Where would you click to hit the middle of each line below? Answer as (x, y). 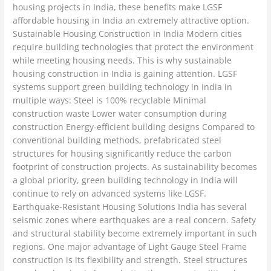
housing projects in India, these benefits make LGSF (118, 7)
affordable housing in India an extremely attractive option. (131, 21)
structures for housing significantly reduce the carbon (122, 154)
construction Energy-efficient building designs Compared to (134, 127)
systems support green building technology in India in (123, 87)
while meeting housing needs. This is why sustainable (122, 60)
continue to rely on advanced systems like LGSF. (110, 194)
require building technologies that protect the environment (133, 47)
